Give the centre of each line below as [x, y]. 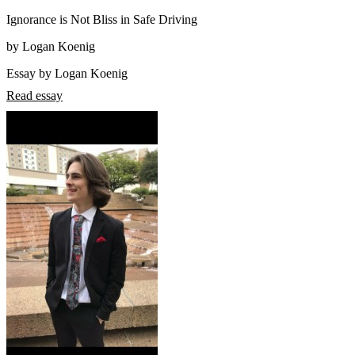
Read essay [34, 96]
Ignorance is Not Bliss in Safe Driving [102, 20]
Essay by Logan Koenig [67, 74]
